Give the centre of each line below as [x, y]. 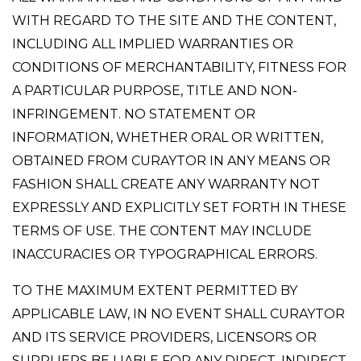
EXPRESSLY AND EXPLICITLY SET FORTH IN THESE [179, 207]
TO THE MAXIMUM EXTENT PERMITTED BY [155, 290]
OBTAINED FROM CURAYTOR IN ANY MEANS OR [171, 161]
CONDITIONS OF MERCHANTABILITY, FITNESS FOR [179, 67]
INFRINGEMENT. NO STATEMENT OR [134, 114]
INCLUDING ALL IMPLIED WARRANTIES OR [153, 44]
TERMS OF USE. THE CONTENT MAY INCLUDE [162, 231]
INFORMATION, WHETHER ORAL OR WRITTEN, [168, 137]
